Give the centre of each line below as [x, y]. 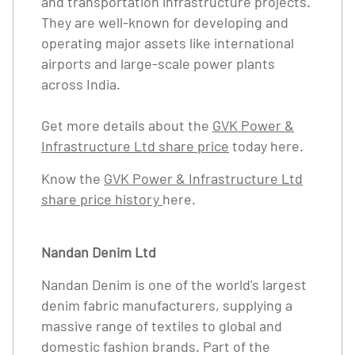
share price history [102, 199]
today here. [266, 146]
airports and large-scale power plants [158, 63]
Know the [73, 178]
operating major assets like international [168, 43]
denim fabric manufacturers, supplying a [167, 305]
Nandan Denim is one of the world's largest [174, 284]
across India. [81, 84]
